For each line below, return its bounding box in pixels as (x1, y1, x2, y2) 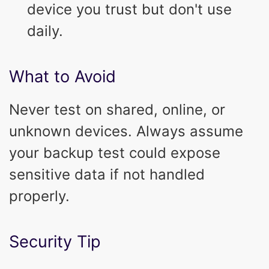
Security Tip (9, 231, 101, 252)
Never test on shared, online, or (9, 100, 225, 118)
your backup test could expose (9, 144, 220, 162)
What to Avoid (9, 66, 116, 86)
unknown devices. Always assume (9, 122, 243, 140)
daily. (27, 22, 63, 40)
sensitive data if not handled (9, 165, 205, 183)
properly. (9, 187, 70, 205)
